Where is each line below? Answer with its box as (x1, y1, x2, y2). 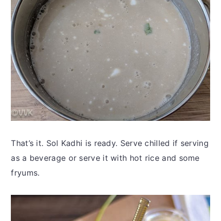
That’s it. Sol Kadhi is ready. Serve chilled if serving (11, 138, 209, 148)
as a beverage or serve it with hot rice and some (11, 152, 200, 163)
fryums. (11, 167, 40, 178)
